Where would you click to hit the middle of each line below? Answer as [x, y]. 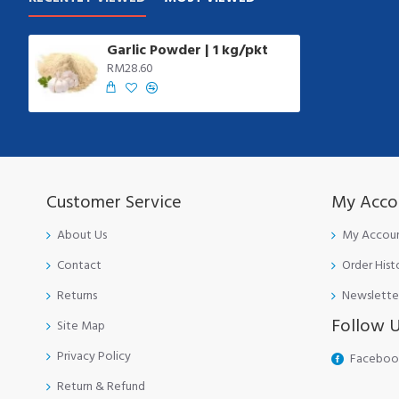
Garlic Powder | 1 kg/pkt [187, 50]
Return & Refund [101, 387]
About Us [82, 235]
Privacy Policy [94, 356]
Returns [77, 296]
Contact [79, 265]
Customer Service [114, 202]
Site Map [81, 326]
